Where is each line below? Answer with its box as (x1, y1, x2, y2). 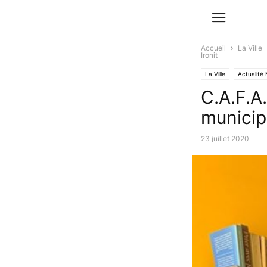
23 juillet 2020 (201, 134, 249, 143)
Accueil (201, 44, 226, 52)
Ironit (201, 51, 218, 60)
